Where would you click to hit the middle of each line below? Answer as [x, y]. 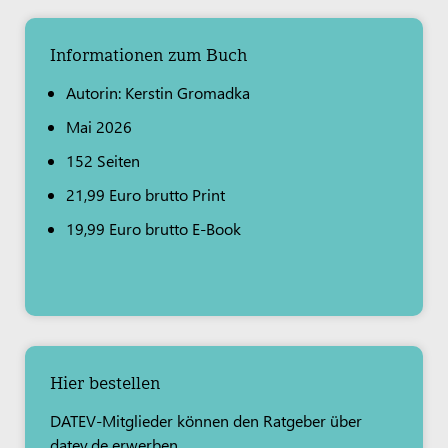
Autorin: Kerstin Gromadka [160, 92]
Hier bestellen [105, 382]
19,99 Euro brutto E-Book [153, 228]
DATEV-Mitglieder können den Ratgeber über [206, 420]
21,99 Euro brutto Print [145, 194]
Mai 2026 [99, 126]
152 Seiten [103, 160]
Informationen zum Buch [148, 54]
